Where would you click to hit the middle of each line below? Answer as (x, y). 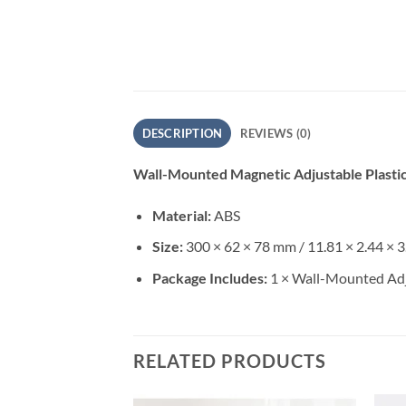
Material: (181, 215)
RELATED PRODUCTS (230, 360)
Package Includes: (209, 277)
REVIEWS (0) (275, 133)
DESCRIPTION (182, 133)
